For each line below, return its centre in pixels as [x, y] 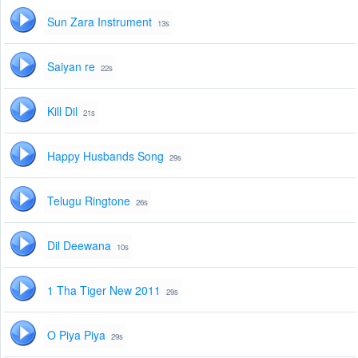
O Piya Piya [76, 335]
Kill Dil [62, 111]
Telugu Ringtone [89, 201]
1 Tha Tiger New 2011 [104, 290]
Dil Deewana [79, 246]
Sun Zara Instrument [99, 22]
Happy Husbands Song [105, 156]
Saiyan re [71, 67]
